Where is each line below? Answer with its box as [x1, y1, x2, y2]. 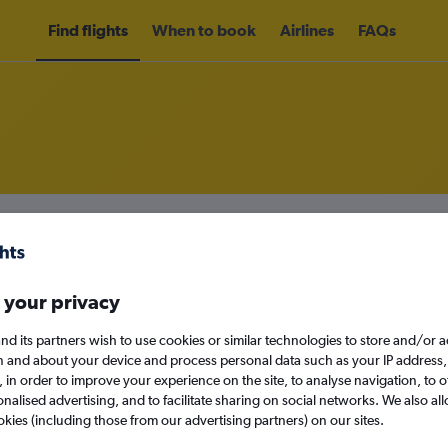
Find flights [48, 21, 128, 39]
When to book [152, 21, 256, 39]
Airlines [280, 21, 334, 39]
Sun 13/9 [306, 358, 369, 377]
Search [233, 409, 284, 427]
